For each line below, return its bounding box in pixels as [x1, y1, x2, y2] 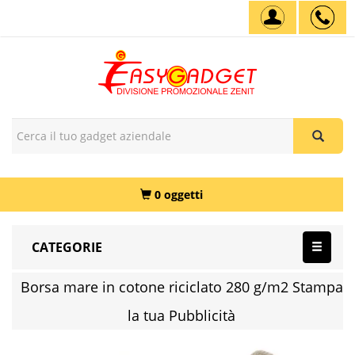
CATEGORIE [32, 239, 102, 256]
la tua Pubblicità [128, 306, 235, 325]
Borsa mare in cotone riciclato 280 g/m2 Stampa [20, 277, 343, 296]
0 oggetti [155, 187, 203, 202]
